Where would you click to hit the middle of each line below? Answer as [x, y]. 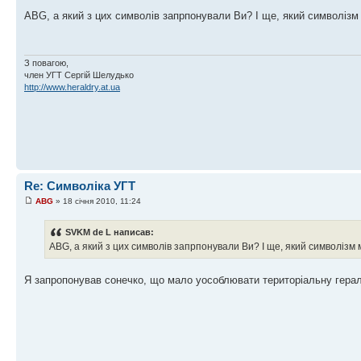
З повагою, [46, 62]
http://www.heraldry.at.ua [72, 87]
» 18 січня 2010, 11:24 [97, 201]
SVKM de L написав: [110, 232]
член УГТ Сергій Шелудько [79, 75]
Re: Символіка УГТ [80, 185]
